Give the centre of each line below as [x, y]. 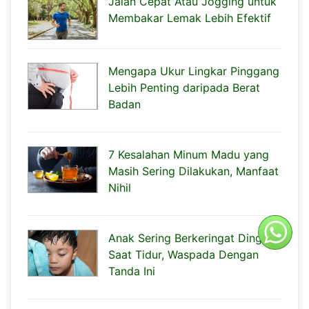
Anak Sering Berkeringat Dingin [190, 238]
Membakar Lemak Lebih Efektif [190, 18]
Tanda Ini [132, 271]
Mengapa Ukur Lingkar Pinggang [194, 71]
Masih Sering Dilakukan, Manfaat [193, 171]
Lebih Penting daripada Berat [184, 87]
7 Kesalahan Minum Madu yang [189, 154]
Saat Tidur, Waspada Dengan [183, 254]
